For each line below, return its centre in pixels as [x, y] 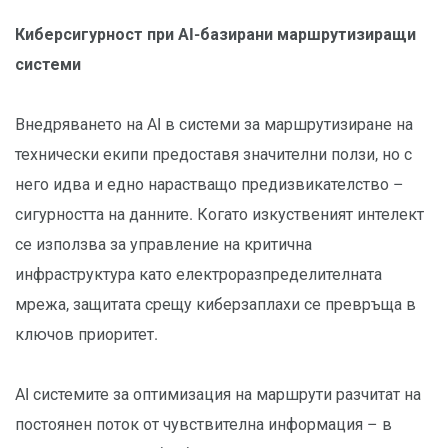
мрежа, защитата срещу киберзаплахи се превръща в [215, 305]
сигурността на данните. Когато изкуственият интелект [219, 215]
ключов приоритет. [86, 335]
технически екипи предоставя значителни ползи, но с [213, 155]
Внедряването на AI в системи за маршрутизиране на [214, 125]
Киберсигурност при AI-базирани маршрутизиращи [215, 35]
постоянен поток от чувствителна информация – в [203, 425]
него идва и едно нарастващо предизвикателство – [209, 185]
